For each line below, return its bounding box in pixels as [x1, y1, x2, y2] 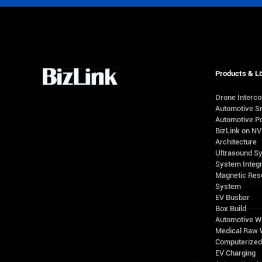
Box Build [215, 204, 246, 213]
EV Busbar [215, 193, 250, 202]
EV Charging [215, 249, 256, 258]
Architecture [215, 137, 257, 147]
